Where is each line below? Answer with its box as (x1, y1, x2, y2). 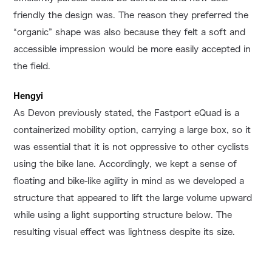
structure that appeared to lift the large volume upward (13, 193, 253, 202)
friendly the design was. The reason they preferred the (13, 10, 249, 19)
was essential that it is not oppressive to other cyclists (13, 142, 250, 151)
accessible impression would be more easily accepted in (13, 44, 251, 53)
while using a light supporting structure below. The (13, 210, 233, 219)
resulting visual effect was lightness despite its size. (13, 227, 236, 236)
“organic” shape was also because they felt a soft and (13, 27, 246, 36)
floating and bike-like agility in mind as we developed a (13, 176, 245, 185)
